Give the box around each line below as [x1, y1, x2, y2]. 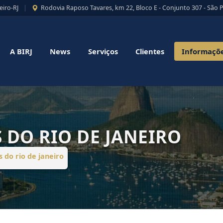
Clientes [135, 46, 164, 57]
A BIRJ [10, 46, 33, 57]
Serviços [88, 46, 118, 57]
